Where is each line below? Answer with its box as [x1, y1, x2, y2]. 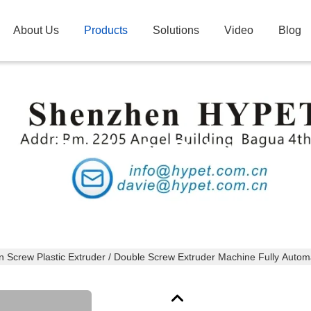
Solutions [153, 24, 199, 36]
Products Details [57, 135, 254, 163]
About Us [13, 24, 59, 36]
